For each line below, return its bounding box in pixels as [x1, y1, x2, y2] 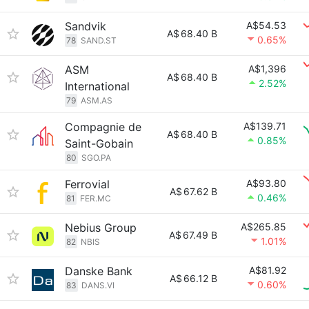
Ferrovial [65, 177, 110, 191]
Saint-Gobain [65, 137, 133, 150]
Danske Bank [65, 264, 132, 278]
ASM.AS [81, 95, 112, 106]
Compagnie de [65, 120, 141, 134]
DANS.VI [81, 280, 114, 290]
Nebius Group [65, 221, 137, 235]
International [65, 79, 130, 93]
